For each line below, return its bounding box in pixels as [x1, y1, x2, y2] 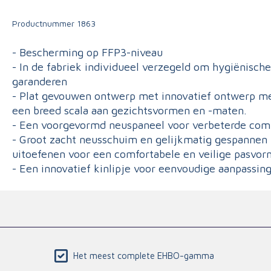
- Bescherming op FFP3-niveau [12, 45, 163, 59]
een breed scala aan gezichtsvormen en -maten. [12, 103, 247, 117]
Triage [46, 6, 74, 17]
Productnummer [12, 18, 74, 28]
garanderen [12, 74, 67, 88]
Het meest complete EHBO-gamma [73, 250, 214, 261]
